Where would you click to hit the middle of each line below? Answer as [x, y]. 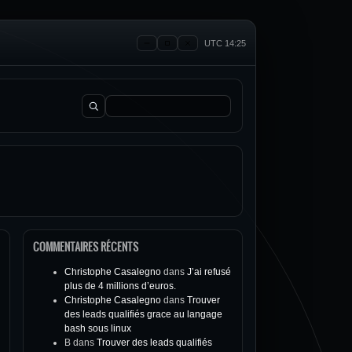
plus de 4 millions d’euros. [120, 286]
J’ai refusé [209, 272]
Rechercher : [108, 112]
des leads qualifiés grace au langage [143, 314]
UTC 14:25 [225, 43]
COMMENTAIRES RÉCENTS [86, 247]
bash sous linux [98, 328]
